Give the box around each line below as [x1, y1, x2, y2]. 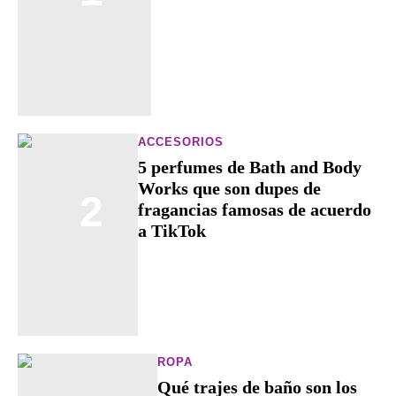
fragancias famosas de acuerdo [138, 199, 371, 219]
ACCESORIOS [138, 134, 225, 148]
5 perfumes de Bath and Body [138, 156, 362, 177]
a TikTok [138, 220, 206, 240]
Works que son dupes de [138, 178, 321, 198]
